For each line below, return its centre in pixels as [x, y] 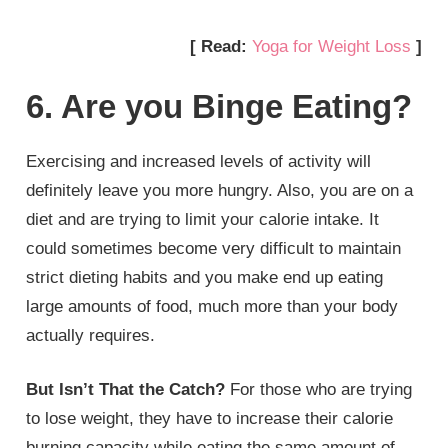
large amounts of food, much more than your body [212, 306]
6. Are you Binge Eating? [219, 106]
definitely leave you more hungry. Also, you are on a [220, 190]
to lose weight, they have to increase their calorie [210, 419]
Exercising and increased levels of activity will [199, 161]
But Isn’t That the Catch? [128, 390]
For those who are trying [321, 390]
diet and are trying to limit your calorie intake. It [203, 219]
